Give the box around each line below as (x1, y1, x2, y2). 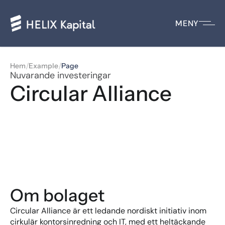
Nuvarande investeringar (10, 69, 111, 81)
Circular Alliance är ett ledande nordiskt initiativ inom (10, 205, 206, 216)
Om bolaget (10, 185, 104, 206)
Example (29, 61, 58, 70)
